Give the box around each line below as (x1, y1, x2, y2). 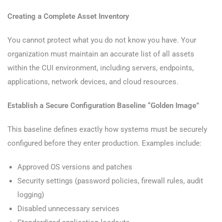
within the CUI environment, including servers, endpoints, (7, 63, 194, 73)
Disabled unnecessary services (17, 204, 119, 214)
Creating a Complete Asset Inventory (7, 12, 129, 21)
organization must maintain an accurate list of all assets (7, 50, 194, 59)
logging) (17, 190, 44, 200)
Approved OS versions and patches (17, 163, 132, 172)
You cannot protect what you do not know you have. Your (7, 36, 196, 45)
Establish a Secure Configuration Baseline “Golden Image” (7, 101, 199, 111)
